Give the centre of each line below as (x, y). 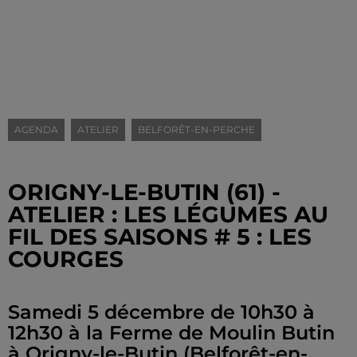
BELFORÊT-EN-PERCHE (196, 129)
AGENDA (36, 129)
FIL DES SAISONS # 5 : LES (160, 237)
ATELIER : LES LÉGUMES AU (168, 214)
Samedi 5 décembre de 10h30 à (161, 312)
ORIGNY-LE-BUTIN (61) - (144, 192)
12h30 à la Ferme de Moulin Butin (171, 333)
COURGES (66, 259)
